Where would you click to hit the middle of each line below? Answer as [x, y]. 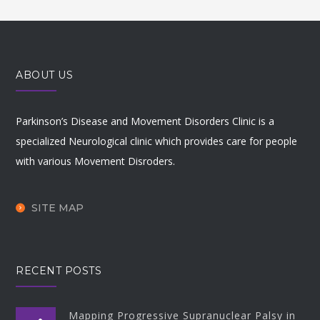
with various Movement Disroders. [96, 161]
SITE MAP [58, 208]
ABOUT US [45, 75]
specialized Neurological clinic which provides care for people [157, 141]
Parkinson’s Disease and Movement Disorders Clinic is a [145, 121]
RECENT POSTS [59, 270]
